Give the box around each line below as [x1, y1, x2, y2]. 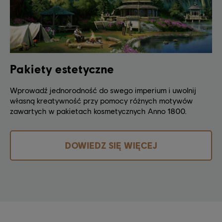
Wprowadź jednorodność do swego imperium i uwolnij [10, 85, 196, 95]
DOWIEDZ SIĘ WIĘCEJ [65, 139, 157, 151]
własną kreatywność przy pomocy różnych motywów [10, 95, 193, 105]
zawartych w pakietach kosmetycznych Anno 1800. [10, 106, 187, 115]
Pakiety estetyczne [10, 61, 114, 76]
